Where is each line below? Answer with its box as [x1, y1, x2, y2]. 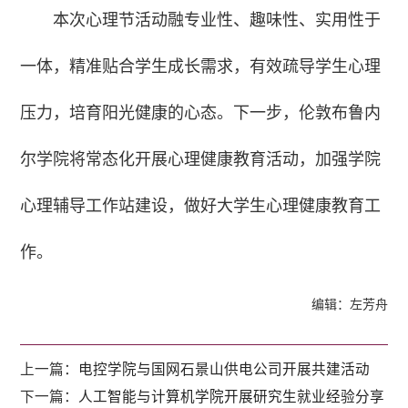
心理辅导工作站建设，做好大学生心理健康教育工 [20, 197, 382, 216]
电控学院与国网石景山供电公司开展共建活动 [78, 360, 371, 378]
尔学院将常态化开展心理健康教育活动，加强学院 [20, 150, 382, 169]
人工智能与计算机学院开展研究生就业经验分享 [78, 387, 385, 405]
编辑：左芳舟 [311, 298, 388, 312]
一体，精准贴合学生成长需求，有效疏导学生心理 [20, 57, 382, 76]
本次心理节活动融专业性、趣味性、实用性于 [53, 11, 382, 30]
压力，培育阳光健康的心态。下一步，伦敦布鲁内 [20, 104, 382, 123]
